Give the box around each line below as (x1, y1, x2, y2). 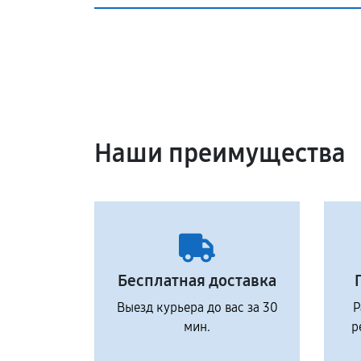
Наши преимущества (94, 138, 346, 169)
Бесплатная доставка (118, 271, 276, 290)
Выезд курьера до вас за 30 (116, 300, 278, 315)
